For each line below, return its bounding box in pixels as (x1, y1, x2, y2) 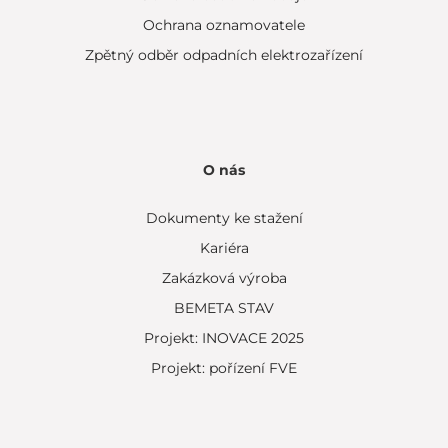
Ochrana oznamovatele (143, 16, 305, 34)
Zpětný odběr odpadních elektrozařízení (85, 46, 363, 64)
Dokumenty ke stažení (145, 209, 303, 227)
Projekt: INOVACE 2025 (144, 329, 304, 347)
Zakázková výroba (161, 269, 287, 287)
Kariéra (199, 239, 249, 257)
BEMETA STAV (174, 299, 274, 317)
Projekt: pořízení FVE (151, 359, 297, 377)
